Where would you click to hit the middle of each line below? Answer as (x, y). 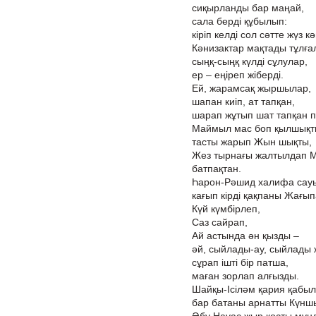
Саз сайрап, (220, 222)
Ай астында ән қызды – (245, 236)
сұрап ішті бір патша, (240, 262)
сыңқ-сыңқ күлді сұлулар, (250, 61)
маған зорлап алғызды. (245, 276)
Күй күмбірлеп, (226, 209)
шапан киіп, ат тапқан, (243, 102)
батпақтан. (217, 169)
